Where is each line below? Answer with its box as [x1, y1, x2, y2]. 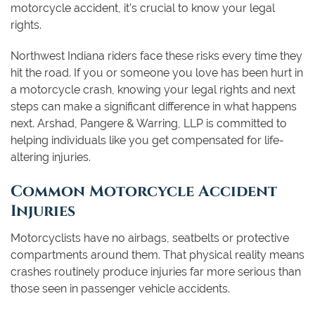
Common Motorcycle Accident [11, 180, 277, 199]
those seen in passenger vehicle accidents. [11, 281, 230, 295]
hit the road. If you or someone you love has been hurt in [11, 65, 303, 79]
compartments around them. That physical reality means [11, 247, 304, 262]
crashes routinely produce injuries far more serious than [11, 264, 301, 278]
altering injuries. [11, 150, 91, 164]
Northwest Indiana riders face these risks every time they [11, 49, 302, 63]
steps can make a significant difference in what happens [11, 99, 297, 113]
